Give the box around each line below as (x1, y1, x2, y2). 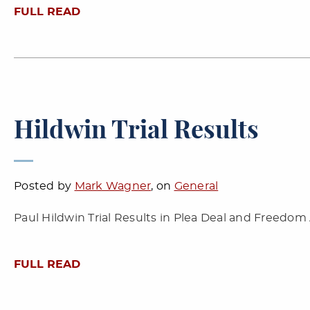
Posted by (14, 181, 75, 192)
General (174, 181, 219, 192)
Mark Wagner (74, 181, 152, 192)
